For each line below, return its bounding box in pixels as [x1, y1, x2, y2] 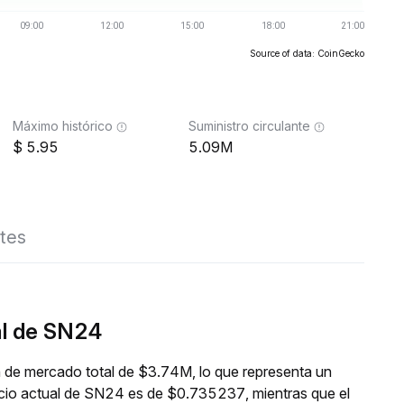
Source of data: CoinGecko [250, 48, 364, 59]
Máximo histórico [13, 118, 113, 133]
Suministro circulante [188, 118, 310, 133]
